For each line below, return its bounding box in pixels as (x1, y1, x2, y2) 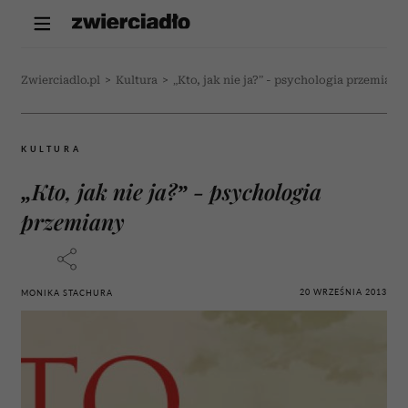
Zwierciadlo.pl (21, 74, 100, 87)
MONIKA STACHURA (21, 288, 113, 298)
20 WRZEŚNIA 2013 (300, 286, 387, 297)
